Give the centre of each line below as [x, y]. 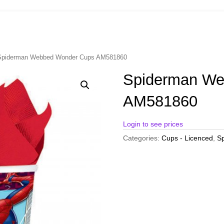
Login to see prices [153, 124]
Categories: [142, 138]
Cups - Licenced [187, 138]
